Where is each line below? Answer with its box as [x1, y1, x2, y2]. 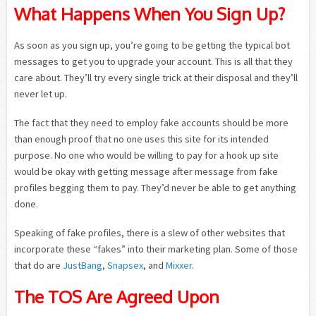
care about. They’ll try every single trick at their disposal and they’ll [14, 71, 298, 84]
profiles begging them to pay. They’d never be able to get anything [14, 181, 296, 194]
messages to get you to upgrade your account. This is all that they [14, 54, 293, 68]
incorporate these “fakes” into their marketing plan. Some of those [14, 242, 298, 255]
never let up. [14, 87, 67, 100]
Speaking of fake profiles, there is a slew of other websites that [14, 226, 285, 239]
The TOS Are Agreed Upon [14, 285, 219, 308]
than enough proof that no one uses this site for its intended [14, 132, 269, 145]
